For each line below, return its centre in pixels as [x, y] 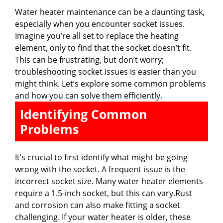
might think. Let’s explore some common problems [111, 83]
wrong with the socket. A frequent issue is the [100, 169]
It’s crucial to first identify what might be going [101, 157]
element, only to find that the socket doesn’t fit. [103, 48]
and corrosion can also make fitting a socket [98, 205]
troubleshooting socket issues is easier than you [106, 71]
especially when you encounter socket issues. [100, 24]
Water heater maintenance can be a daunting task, [110, 12]
